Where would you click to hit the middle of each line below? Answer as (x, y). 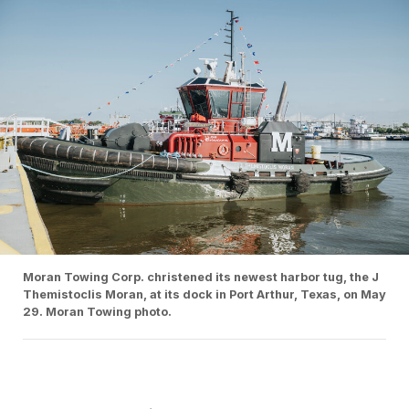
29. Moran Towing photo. (97, 312)
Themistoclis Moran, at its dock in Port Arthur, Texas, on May (204, 295)
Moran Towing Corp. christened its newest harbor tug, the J (201, 278)
